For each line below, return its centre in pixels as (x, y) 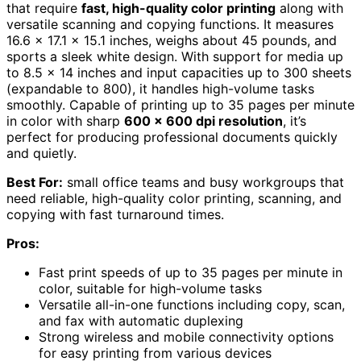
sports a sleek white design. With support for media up (175, 57)
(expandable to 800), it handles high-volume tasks (160, 89)
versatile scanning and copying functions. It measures (170, 25)
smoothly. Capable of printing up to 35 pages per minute (180, 105)
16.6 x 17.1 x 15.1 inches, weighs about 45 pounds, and (172, 41)
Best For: (35, 183)
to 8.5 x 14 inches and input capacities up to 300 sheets (179, 73)
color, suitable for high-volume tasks (150, 289)
